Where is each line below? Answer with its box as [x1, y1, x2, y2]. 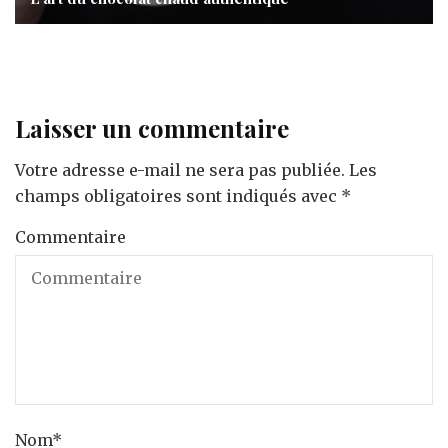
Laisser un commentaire [15, 112, 289, 145]
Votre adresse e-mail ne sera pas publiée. [15, 160, 345, 181]
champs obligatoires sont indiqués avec [15, 186, 341, 207]
